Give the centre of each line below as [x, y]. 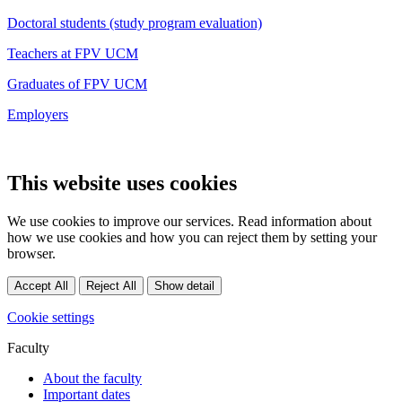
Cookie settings [51, 317]
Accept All [41, 285]
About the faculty [92, 378]
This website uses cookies [122, 183]
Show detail [184, 285]
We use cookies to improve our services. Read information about [189, 221]
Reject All [111, 285]
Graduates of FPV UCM [77, 83]
